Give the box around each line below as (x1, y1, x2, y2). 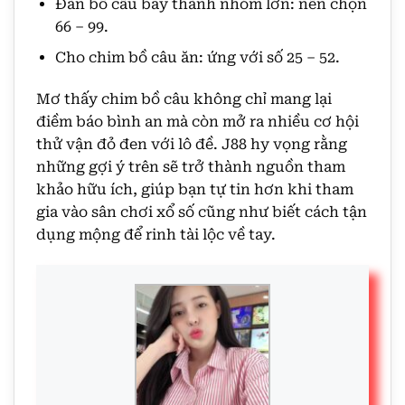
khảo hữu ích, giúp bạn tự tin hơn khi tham (36, 181, 353, 198)
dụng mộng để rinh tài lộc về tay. (36, 226, 276, 243)
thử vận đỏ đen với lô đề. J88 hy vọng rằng (36, 136, 347, 153)
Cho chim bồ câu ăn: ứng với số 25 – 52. (54, 49, 340, 67)
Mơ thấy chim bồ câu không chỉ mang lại (36, 90, 332, 108)
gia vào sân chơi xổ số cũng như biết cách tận (36, 203, 367, 221)
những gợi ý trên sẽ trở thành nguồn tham (36, 158, 345, 175)
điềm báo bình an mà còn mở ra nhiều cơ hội (36, 113, 359, 130)
